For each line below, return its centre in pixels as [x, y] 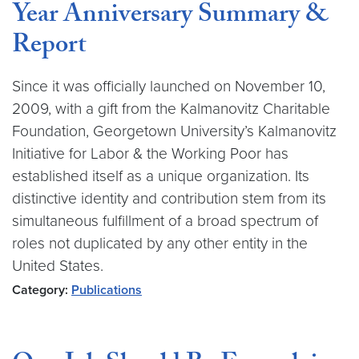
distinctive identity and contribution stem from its [169, 198]
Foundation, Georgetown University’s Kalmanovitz [174, 131]
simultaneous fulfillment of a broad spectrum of [165, 221]
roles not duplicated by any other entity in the [160, 243]
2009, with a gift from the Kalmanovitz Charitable [171, 109]
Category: [40, 290]
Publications [107, 290]
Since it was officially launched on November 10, [169, 86]
